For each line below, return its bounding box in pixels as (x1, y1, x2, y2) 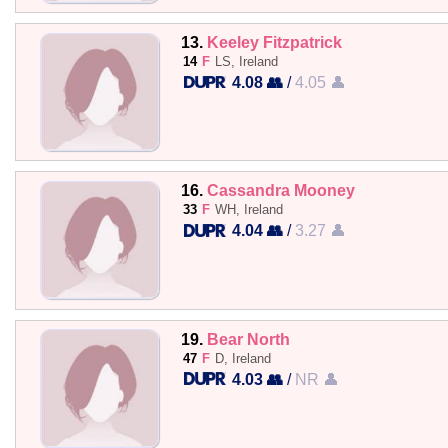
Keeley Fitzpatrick (206, 33, 342, 51)
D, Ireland (214, 350, 271, 366)
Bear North (206, 329, 290, 348)
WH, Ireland (214, 202, 283, 218)
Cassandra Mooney (206, 181, 355, 200)
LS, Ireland (214, 54, 278, 69)
